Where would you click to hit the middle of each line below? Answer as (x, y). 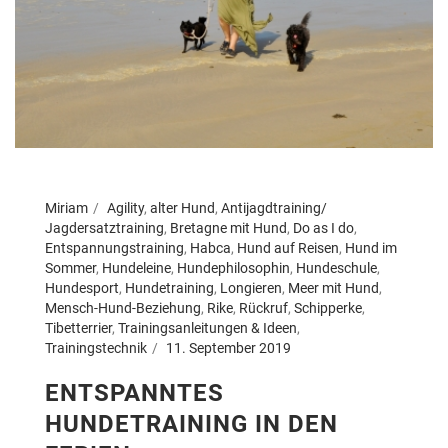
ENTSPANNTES (134, 393)
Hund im (371, 248)
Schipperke (328, 308)
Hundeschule (336, 268)
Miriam (66, 208)
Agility (125, 208)
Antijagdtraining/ (274, 208)
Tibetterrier (78, 328)
